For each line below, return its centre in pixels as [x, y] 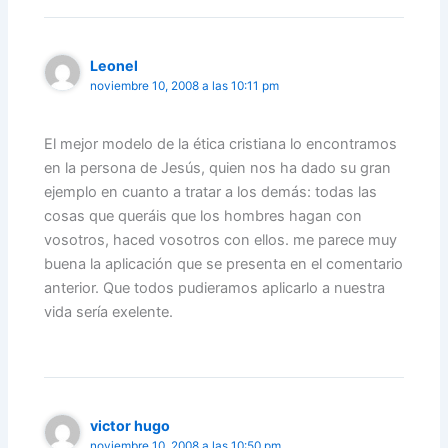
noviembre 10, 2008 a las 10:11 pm [185, 86]
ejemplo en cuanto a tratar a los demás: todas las [211, 192]
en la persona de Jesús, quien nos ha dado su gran [218, 168]
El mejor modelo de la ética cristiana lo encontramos [221, 144]
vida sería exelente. [109, 312]
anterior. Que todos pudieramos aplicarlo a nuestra [215, 288]
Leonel [114, 66]
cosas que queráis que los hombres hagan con [203, 216]
